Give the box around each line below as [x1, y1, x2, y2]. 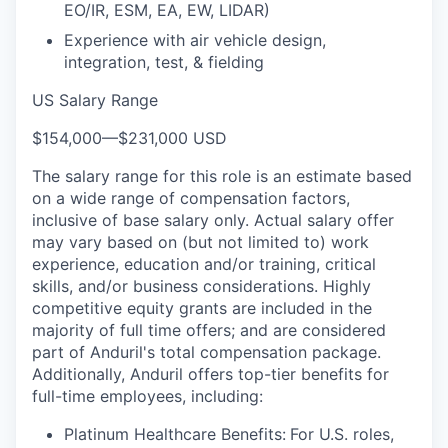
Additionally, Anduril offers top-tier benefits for [32, 364, 389, 384]
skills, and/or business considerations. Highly [32, 276, 371, 296]
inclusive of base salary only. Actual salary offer [32, 210, 394, 230]
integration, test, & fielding [64, 52, 264, 72]
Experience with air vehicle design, [64, 30, 326, 50]
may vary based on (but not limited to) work [32, 232, 369, 252]
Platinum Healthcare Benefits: [64, 424, 286, 444]
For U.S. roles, [290, 424, 394, 444]
